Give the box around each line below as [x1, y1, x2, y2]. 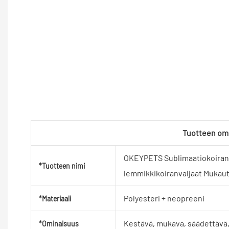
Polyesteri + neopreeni [123, 193, 204, 203]
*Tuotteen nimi [38, 162, 85, 171]
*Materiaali [38, 194, 71, 203]
